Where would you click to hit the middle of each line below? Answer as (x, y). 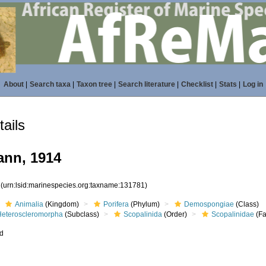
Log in (253, 84)
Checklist (197, 84)
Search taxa (50, 84)
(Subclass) (81, 214)
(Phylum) (145, 204)
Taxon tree (94, 84)
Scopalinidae (233, 214)
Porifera (116, 204)
